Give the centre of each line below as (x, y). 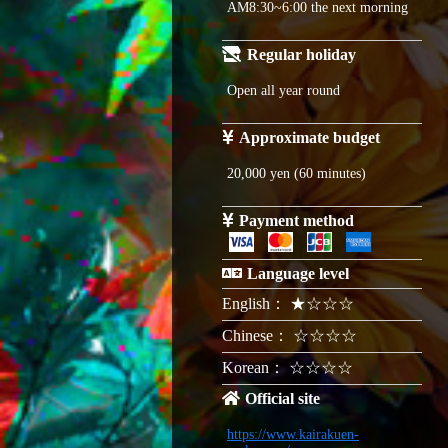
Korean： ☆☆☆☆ (287, 367)
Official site (282, 398)
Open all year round (283, 90)
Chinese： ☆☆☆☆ (289, 335)
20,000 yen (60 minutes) (296, 173)
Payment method (296, 220)
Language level (298, 273)
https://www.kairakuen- (293, 434)
